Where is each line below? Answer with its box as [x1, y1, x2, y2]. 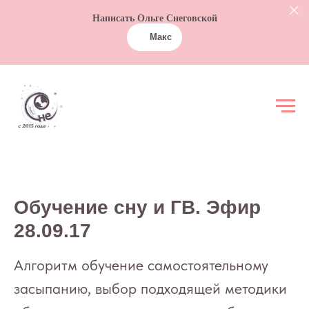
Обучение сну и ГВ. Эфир [14, 197, 261, 218]
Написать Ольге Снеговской [92, 13, 217, 23]
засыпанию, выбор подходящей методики [14, 279, 287, 297]
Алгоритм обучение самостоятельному [14, 256, 268, 274]
